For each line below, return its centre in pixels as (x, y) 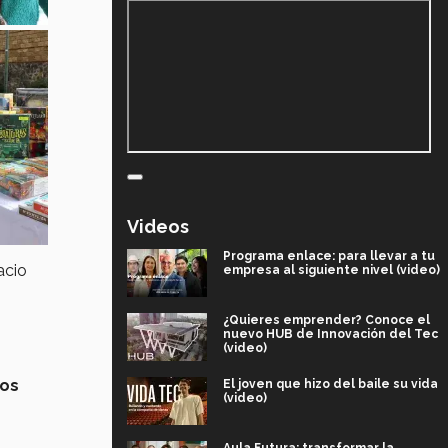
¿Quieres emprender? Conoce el (326, 320)
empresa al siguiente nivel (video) (331, 270)
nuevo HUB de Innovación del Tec (330, 334)
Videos (158, 227)
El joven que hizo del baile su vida (330, 384)
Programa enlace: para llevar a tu (329, 256)
